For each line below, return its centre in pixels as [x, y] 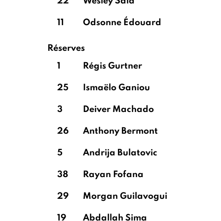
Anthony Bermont [120, 131]
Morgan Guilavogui [125, 196]
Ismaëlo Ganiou [116, 88]
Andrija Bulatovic [120, 153]
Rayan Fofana [113, 175]
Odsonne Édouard [122, 23]
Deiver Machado [118, 110]
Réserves [66, 48]
